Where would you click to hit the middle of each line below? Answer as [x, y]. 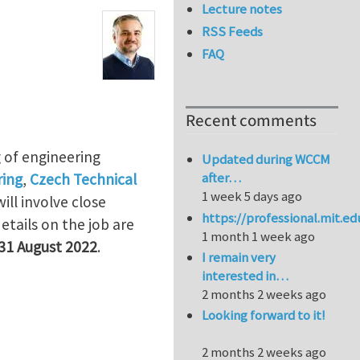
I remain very [239, 258]
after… [222, 178]
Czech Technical [83, 179]
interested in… [245, 276]
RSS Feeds [233, 32]
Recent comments [251, 121]
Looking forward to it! [264, 315]
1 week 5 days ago [252, 196]
